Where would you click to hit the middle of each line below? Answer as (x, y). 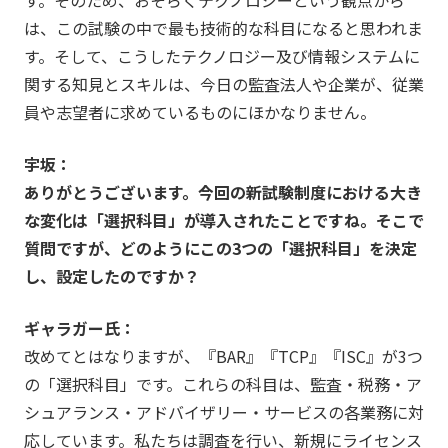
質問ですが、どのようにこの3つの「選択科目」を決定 (220, 248)
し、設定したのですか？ (111, 276)
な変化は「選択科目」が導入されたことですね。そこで (223, 220)
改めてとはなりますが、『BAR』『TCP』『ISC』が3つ (223, 356)
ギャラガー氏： (79, 328)
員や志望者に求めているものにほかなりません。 (199, 112)
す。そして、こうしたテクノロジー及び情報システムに (221, 56)
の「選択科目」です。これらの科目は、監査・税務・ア (222, 384)
